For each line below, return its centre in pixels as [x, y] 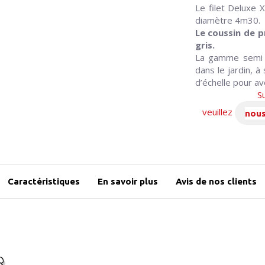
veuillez [215, 112]
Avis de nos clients [216, 181]
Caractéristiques [44, 181]
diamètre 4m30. [227, 20]
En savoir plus [128, 181]
